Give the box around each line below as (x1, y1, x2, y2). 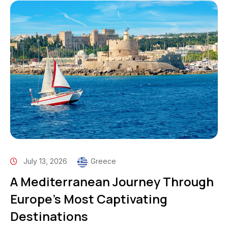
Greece (91, 157, 116, 166)
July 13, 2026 (23, 157, 67, 166)
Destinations (10, 207, 88, 224)
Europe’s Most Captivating (10, 190, 167, 207)
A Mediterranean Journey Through (10, 173, 214, 190)
